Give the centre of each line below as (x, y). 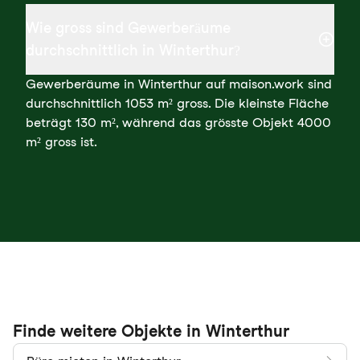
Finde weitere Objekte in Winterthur (151, 331)
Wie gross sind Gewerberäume (128, 28)
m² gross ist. (61, 142)
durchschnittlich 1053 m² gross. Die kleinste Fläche (177, 103)
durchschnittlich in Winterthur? (133, 50)
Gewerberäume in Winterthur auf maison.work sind (179, 84)
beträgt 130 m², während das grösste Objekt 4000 (178, 123)
